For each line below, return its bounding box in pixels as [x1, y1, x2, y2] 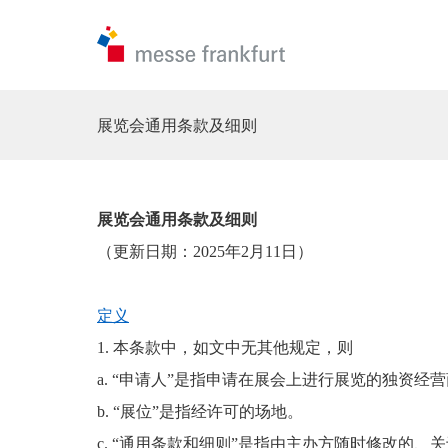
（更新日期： [97, 243, 193, 260]
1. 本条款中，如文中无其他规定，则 [97, 339, 353, 356]
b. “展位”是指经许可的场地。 [97, 403, 303, 420]
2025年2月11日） [193, 243, 313, 260]
